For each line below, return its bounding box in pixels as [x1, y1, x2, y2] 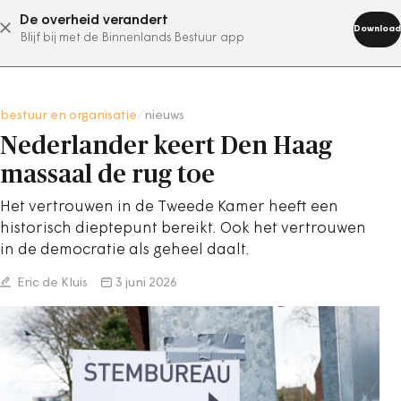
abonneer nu [133, 21, 223, 35]
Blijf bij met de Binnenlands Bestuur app [20, 32, 244, 44]
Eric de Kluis [14, 277, 88, 290]
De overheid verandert [20, 13, 168, 28]
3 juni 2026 [115, 277, 177, 290]
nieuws [144, 109, 184, 123]
